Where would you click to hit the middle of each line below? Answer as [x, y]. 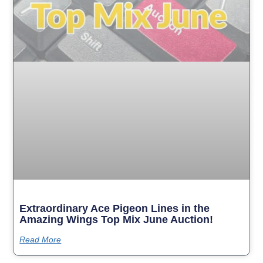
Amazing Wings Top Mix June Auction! [117, 219]
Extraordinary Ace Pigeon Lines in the [115, 208]
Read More [41, 239]
